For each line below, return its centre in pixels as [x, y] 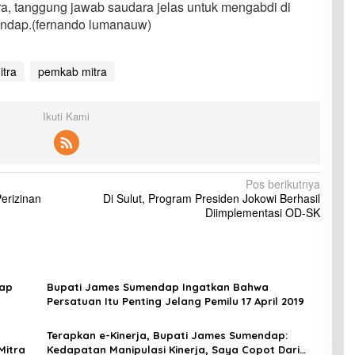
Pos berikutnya [282, 184]
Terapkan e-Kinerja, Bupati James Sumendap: [167, 336]
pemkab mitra [72, 72]
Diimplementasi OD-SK [262, 213]
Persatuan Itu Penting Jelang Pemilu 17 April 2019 [175, 302]
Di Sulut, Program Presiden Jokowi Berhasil [211, 198]
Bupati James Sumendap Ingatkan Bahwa [157, 287]
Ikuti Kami [67, 116]
